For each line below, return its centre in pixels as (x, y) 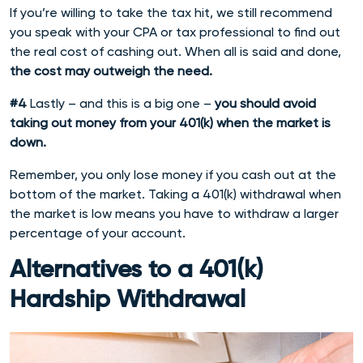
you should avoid (265, 103)
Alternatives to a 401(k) (137, 270)
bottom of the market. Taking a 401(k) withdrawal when (175, 194)
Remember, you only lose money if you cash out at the (173, 174)
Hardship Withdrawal (128, 300)
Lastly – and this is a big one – (122, 103)
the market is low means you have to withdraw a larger (174, 213)
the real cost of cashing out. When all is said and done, (175, 51)
